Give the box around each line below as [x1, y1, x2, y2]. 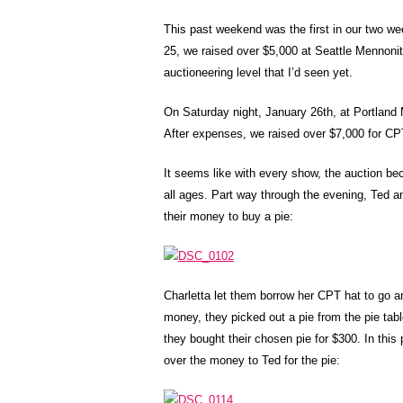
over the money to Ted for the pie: [164, 354, 340, 367]
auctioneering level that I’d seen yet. [164, 66, 353, 79]
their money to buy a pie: [164, 210, 293, 223]
